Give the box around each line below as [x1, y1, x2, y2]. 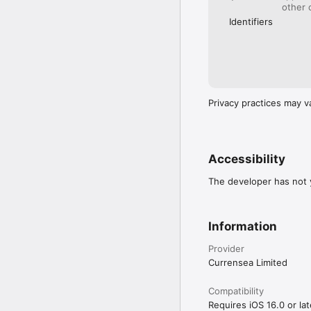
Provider [208, 243, 244, 255]
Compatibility [208, 285, 264, 297]
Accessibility [208, 152, 285, 167]
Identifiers [229, 16, 273, 28]
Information [208, 219, 277, 234]
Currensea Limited [208, 257, 287, 269]
